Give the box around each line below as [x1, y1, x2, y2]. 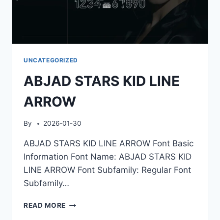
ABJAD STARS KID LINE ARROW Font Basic [24, 138, 193, 149]
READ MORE [24, 201, 66, 210]
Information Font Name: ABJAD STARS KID [24, 152, 192, 162]
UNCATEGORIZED [24, 56, 78, 64]
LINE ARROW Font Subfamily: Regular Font [24, 165, 191, 175]
